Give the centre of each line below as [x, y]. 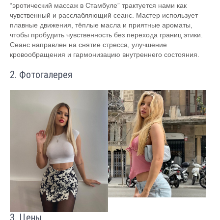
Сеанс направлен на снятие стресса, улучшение [88, 45]
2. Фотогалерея [41, 75]
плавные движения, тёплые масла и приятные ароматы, [101, 25]
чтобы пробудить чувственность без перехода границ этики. [106, 35]
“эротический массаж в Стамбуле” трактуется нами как [98, 5]
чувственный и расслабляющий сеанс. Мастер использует [104, 15]
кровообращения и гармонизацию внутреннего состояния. [105, 55]
